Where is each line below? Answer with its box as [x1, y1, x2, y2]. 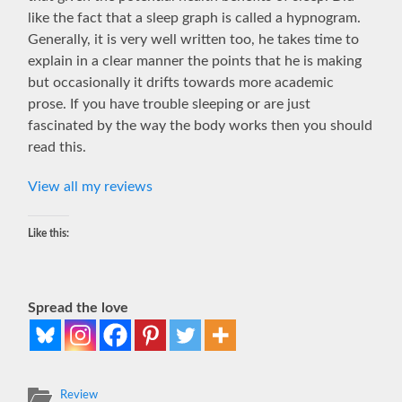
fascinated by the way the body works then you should [28, 118, 373, 133]
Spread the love [28, 300, 129, 315]
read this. [28, 139, 87, 154]
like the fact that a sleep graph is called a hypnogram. [28, 10, 362, 25]
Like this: [28, 227, 70, 239]
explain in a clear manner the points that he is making [28, 53, 363, 68]
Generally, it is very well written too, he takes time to [28, 31, 360, 47]
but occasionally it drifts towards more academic [28, 74, 335, 90]
